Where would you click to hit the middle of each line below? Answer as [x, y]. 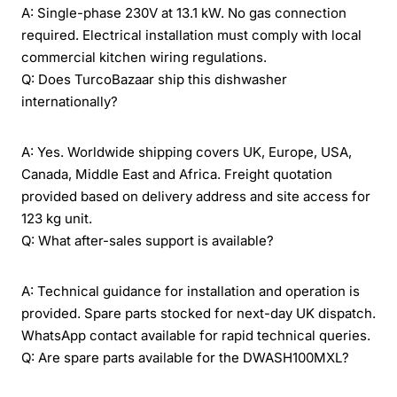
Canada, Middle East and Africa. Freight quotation [177, 174]
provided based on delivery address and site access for [196, 196]
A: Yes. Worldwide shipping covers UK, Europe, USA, [187, 152]
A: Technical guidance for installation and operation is [191, 291]
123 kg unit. [57, 218]
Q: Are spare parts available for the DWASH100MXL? [185, 357]
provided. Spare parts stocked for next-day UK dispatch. [198, 313]
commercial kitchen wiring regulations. [144, 57]
